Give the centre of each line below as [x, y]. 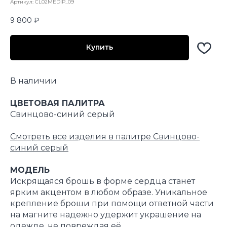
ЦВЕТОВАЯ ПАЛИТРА [58, 103]
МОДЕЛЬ [30, 170]
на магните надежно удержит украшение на [106, 214]
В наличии [33, 81]
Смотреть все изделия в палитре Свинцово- [105, 136]
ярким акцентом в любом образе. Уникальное [109, 192]
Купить [100, 47]
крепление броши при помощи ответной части [112, 203]
